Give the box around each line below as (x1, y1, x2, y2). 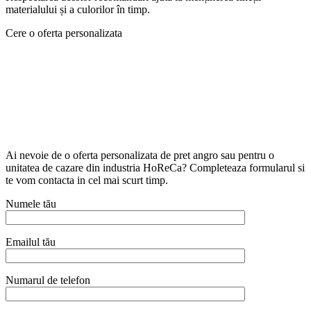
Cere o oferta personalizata (6, 27, 122, 40)
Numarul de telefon (6, 274, 90, 287)
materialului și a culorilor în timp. (6, 3, 150, 16)
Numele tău (6, 198, 56, 210)
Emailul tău (6, 236, 56, 249)
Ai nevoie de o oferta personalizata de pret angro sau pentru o (6, 149, 274, 162)
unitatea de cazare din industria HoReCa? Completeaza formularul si (6, 162, 305, 174)
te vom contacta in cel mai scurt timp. (6, 174, 168, 187)
